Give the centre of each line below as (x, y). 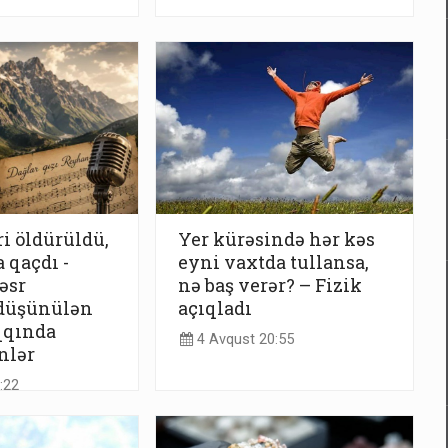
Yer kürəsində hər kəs (276, 239)
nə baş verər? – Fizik (270, 285)
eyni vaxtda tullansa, (273, 262)
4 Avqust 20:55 (243, 339)
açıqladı (215, 308)
